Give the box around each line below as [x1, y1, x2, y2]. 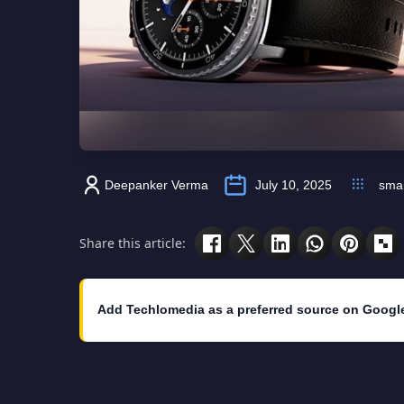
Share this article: [79, 234, 186, 252]
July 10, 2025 [255, 177, 332, 192]
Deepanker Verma [105, 177, 208, 192]
